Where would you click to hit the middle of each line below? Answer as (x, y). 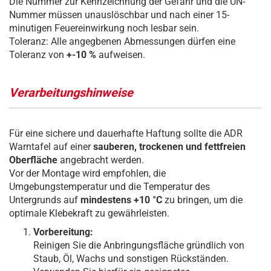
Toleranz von (38, 55)
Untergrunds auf (45, 200)
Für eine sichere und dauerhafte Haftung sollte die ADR (126, 133)
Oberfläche (33, 160)
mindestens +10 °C (121, 200)
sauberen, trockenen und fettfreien (169, 147)
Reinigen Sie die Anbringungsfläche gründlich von (139, 245)
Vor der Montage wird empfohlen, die (87, 173)
